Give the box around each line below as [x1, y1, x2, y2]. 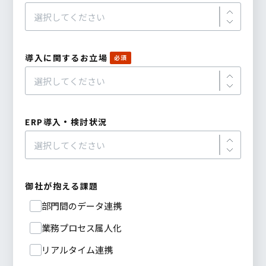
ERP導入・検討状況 [25, 116, 107, 128]
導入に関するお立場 [25, 52, 107, 64]
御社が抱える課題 [25, 180, 99, 192]
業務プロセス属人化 [42, 221, 122, 235]
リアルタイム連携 [42, 243, 113, 256]
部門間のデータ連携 [42, 199, 122, 213]
